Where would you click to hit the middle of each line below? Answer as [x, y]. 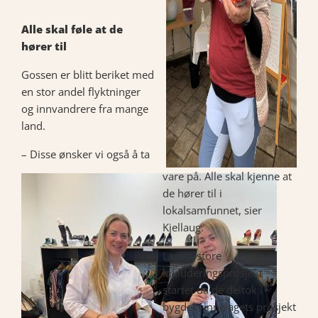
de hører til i [193, 193]
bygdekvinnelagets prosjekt [230, 307]
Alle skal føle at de [72, 29]
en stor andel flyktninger [81, 91]
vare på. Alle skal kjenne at [227, 176]
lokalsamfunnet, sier [213, 210]
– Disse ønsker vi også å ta [86, 154]
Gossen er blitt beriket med [88, 74]
